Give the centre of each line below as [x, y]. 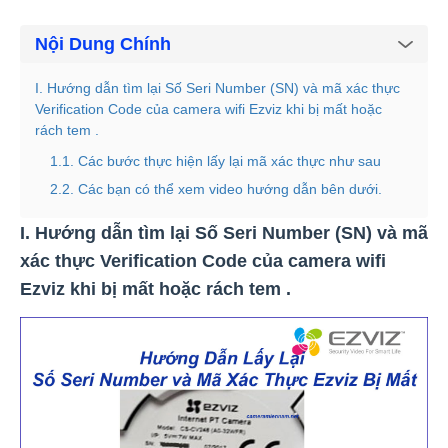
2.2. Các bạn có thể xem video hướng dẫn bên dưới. [216, 189]
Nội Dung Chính [103, 44]
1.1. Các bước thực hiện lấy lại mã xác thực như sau [215, 161]
